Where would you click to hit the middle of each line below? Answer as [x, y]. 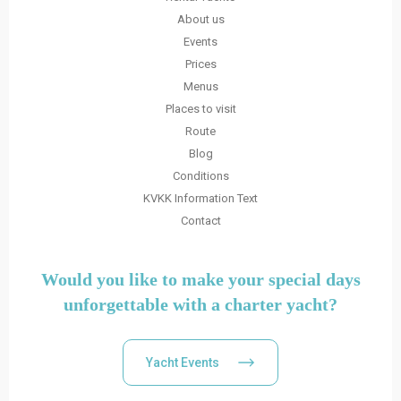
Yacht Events [183, 363]
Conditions [200, 176]
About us [200, 20]
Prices [200, 64]
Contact [200, 221]
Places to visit [200, 109]
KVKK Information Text [200, 199]
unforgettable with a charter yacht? [200, 305]
